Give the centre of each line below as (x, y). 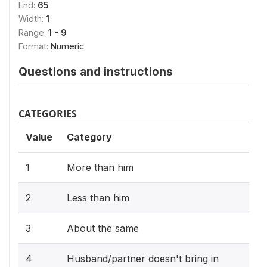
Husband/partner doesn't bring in (143, 259)
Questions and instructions (96, 72)
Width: (32, 19)
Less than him (98, 198)
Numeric (67, 46)
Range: (33, 32)
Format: (35, 46)
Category (89, 137)
